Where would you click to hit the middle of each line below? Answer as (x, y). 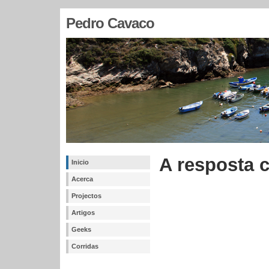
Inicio (80, 162)
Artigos (83, 213)
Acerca (82, 179)
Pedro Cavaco (110, 23)
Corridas (85, 246)
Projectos (86, 196)
